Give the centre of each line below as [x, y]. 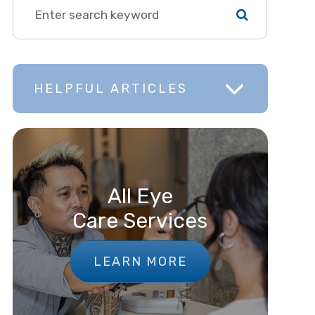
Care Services [140, 221]
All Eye [140, 197]
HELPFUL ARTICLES [110, 89]
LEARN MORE [140, 261]
